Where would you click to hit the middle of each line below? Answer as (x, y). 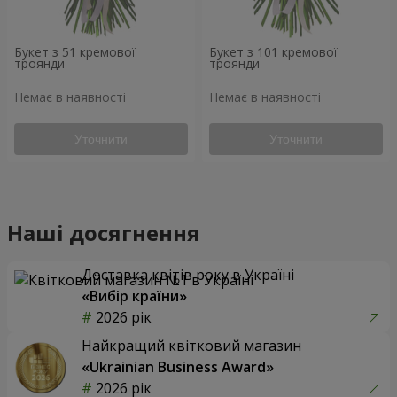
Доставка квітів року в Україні (188, 274)
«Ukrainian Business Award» (178, 366)
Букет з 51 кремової (75, 52)
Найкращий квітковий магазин (191, 345)
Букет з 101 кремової (273, 52)
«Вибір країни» (134, 296)
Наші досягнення (104, 232)
